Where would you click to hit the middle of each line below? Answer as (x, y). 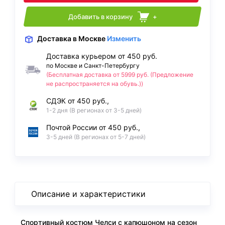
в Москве (89, 39)
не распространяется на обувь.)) (95, 84)
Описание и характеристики (88, 194)
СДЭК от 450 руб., (78, 101)
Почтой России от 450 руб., (93, 128)
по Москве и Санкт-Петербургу (93, 66)
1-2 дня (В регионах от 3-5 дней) (94, 110)
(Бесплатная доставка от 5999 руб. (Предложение (120, 75)
